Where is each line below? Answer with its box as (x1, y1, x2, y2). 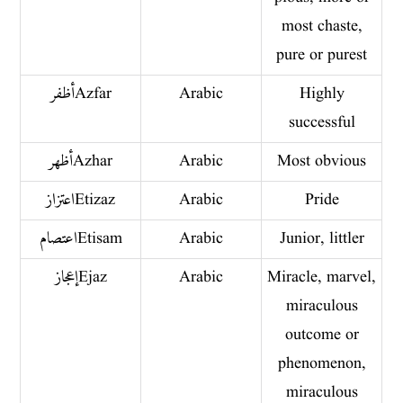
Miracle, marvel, (267, 265, 377, 289)
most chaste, (281, 14, 363, 38)
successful (288, 111, 355, 134)
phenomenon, (277, 352, 366, 375)
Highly (299, 82, 345, 105)
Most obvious (277, 149, 367, 173)
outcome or (284, 323, 359, 346)
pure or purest (276, 43, 368, 67)
